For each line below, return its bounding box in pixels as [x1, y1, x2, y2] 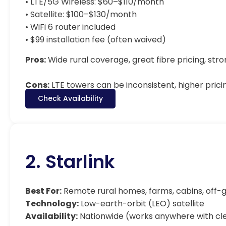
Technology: [25, 198, 79, 209]
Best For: [25, 185, 62, 197]
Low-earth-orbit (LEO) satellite [79, 198, 204, 209]
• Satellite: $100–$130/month [25, 9, 137, 20]
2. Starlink [25, 148, 115, 175]
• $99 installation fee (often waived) [25, 34, 166, 45]
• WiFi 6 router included [25, 21, 116, 33]
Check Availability [38, 93, 103, 103]
